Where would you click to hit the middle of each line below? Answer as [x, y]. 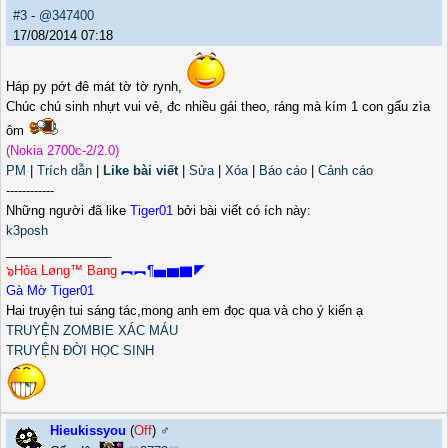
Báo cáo [283, 171]
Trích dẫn [64, 171]
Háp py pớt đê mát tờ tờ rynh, [96, 87]
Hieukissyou [88, 431]
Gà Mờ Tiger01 [50, 291]
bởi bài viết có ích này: [242, 211]
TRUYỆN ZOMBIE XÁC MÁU [92, 331]
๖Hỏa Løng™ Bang [63, 271]
